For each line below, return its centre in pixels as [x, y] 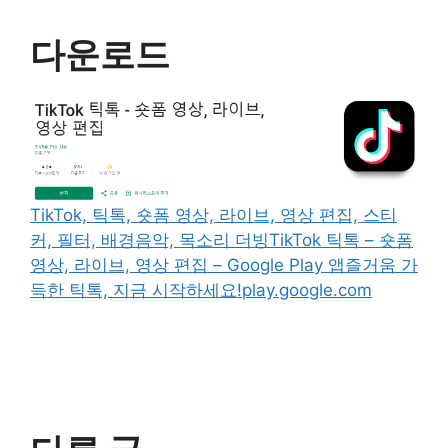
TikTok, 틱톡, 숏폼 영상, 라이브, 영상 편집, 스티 [213, 215]
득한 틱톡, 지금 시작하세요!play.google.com [201, 290]
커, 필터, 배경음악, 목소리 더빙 [149, 240]
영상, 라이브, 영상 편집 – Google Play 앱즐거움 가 [224, 265]
